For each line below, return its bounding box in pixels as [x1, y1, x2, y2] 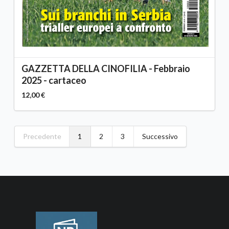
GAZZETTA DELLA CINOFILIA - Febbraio [21, 62, 190, 74]
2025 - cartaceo [21, 74, 86, 86]
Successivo [142, 131, 178, 141]
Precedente [23, 131, 61, 141]
